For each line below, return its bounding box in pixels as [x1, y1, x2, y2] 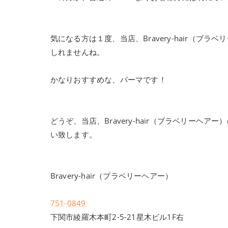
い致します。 [50, 129, 97, 139]
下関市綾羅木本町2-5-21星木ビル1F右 [50, 212, 184, 222]
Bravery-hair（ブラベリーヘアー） [50, 170, 173, 181]
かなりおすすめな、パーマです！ [50, 74, 166, 84]
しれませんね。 [50, 47, 105, 57]
